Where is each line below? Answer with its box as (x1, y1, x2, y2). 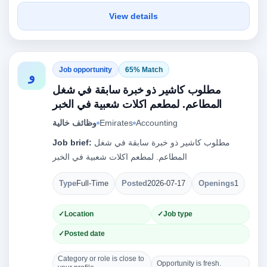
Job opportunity (59, 65, 112, 74)
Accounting (136, 118, 178, 128)
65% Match (125, 65, 163, 74)
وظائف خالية (52, 118, 97, 128)
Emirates (100, 118, 133, 128)
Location (64, 210, 94, 218)
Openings (198, 179, 234, 188)
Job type (163, 210, 193, 218)
